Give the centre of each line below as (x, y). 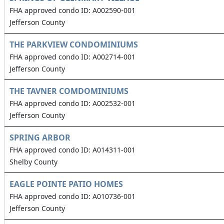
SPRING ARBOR (40, 138)
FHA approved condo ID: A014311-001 (72, 150)
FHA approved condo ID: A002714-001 (72, 57)
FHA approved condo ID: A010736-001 (72, 196)
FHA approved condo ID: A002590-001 (72, 10)
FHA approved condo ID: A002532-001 (72, 103)
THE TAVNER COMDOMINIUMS (69, 91)
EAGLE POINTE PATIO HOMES (66, 184)
